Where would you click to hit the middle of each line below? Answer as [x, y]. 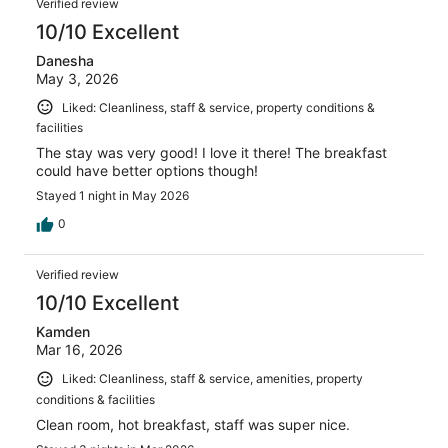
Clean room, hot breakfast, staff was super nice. [193, 425]
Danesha [65, 60]
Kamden [63, 332]
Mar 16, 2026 [79, 350]
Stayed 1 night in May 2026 [112, 196]
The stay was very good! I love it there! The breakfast [211, 153]
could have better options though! [147, 171]
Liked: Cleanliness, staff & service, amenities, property [212, 379]
